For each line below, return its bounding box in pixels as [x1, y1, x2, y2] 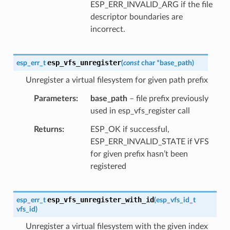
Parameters [33, 94, 76, 103]
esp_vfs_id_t [156, 196, 196, 204]
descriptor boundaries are [90, 12, 183, 21]
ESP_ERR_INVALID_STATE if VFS [90, 137, 209, 146]
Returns [33, 125, 62, 133]
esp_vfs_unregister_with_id [47, 195, 154, 204]
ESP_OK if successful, [90, 125, 169, 133]
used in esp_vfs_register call [90, 106, 190, 115]
